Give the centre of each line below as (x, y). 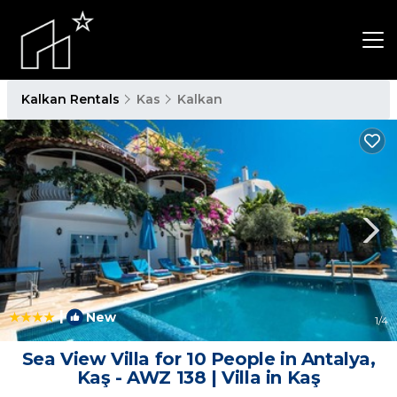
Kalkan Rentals (72, 99)
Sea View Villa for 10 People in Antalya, (198, 359)
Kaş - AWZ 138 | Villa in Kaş (198, 378)
